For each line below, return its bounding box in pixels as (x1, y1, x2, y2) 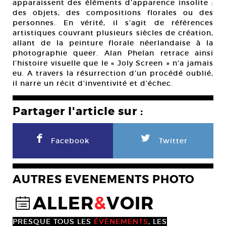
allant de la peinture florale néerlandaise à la (13, 38, 213, 48)
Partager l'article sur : (13, 104, 143, 119)
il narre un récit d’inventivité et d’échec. (13, 79, 173, 88)
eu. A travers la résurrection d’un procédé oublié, (13, 69, 213, 78)
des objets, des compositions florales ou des (13, 8, 213, 18)
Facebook (51, 136, 89, 146)
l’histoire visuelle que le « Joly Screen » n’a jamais (13, 59, 213, 68)
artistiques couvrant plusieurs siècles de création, (13, 28, 213, 38)
